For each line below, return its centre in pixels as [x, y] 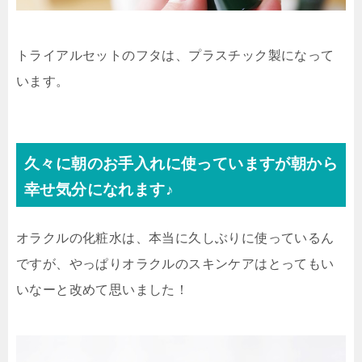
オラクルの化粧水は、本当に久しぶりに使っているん [175, 238]
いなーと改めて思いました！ [103, 289]
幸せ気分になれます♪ [99, 189]
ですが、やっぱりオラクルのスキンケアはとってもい [175, 263]
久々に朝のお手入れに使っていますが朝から [181, 163]
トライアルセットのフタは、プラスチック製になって [175, 55]
